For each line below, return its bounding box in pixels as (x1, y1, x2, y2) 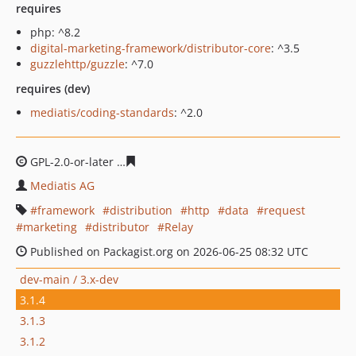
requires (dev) (16, 81, 90, 96)
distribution (110, 203, 172, 218)
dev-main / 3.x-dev (20, 271, 118, 287)
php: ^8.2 (30, 25, 80, 40)
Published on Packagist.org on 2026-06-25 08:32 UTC (27, 244, 308, 259)
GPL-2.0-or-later (27, 154, 117, 169)
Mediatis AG (30, 178, 95, 193)
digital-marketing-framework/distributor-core (30, 41, 271, 56)
